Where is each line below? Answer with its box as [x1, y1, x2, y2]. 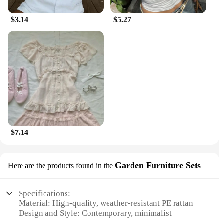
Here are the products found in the [8, 161, 113, 170]
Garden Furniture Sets [115, 160, 201, 171]
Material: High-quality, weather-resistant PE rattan [19, 198, 194, 208]
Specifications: [19, 188, 71, 198]
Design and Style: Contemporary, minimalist [19, 208, 172, 218]
